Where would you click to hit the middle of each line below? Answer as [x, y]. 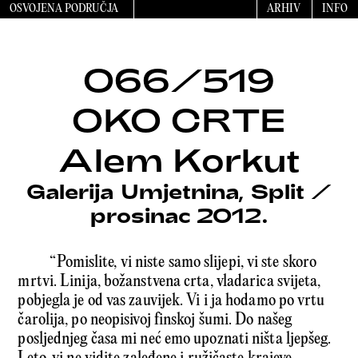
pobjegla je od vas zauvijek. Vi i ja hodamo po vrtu [171, 301]
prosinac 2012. [179, 215]
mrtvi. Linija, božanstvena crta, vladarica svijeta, [169, 282]
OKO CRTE [179, 119]
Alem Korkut [179, 159]
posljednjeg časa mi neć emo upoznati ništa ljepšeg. [175, 340]
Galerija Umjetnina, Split [165, 191]
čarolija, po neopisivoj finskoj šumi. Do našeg [155, 320]
